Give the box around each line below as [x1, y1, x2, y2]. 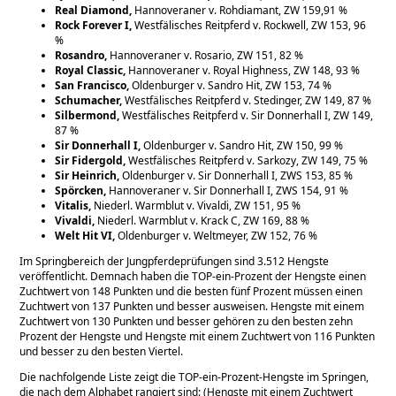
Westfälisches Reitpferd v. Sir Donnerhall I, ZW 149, [122, 107, 374, 123]
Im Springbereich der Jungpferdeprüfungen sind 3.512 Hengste [19, 253, 330, 269]
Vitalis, [55, 197, 92, 213]
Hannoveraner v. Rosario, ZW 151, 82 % [110, 47, 304, 63]
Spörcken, [55, 182, 110, 198]
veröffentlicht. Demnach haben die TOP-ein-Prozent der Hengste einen [19, 268, 367, 284]
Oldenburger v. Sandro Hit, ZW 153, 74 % [132, 77, 332, 93]
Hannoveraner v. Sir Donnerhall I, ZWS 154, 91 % [109, 182, 349, 198]
